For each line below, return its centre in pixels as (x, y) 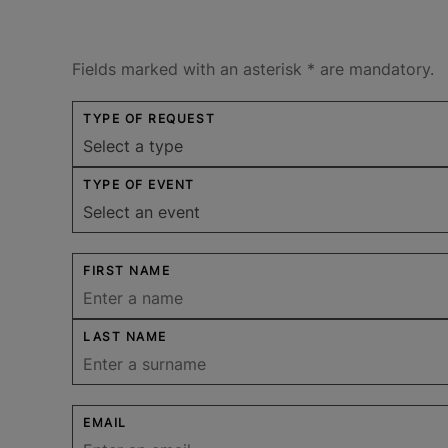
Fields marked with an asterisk (189, 68)
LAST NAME (125, 336)
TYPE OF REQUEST (149, 118)
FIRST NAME (127, 270)
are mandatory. (374, 68)
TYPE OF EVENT (139, 184)
